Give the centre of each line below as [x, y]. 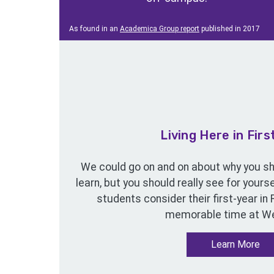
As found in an [94, 29]
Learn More [235, 244]
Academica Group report [160, 29]
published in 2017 [230, 29]
